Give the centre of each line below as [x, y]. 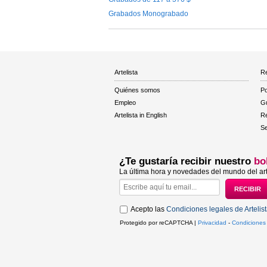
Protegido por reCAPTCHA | [159, 222]
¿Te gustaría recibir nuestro [187, 161]
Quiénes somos [137, 90]
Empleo [125, 102]
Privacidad [212, 222]
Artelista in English [141, 115]
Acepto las [148, 209]
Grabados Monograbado [148, 13]
